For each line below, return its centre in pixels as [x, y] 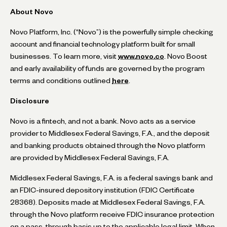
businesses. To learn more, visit [64, 56]
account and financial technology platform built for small [103, 44]
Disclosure [30, 101]
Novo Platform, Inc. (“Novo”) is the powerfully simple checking [112, 32]
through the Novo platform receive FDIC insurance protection [112, 214]
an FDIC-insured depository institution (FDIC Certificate [102, 190]
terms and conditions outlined [61, 80]
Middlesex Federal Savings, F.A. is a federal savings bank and [111, 178]
